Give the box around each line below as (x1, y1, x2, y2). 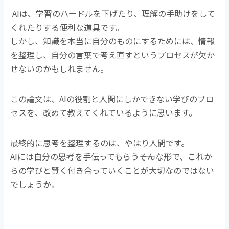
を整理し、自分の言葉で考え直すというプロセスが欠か (10, 48, 215, 61)
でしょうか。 (10, 177, 60, 190)
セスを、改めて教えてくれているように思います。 (10, 106, 197, 119)
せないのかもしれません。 (10, 62, 109, 75)
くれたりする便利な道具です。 (10, 20, 124, 33)
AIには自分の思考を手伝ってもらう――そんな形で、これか (10, 150, 213, 163)
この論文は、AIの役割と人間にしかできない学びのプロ (10, 92, 214, 105)
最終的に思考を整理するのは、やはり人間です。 (10, 136, 190, 149)
